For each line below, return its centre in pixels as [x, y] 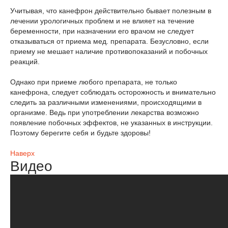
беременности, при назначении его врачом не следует [102, 31]
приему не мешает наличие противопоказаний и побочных [109, 51]
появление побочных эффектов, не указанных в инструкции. [111, 123]
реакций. [25, 62]
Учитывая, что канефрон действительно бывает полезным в [111, 11]
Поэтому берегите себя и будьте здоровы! [80, 133]
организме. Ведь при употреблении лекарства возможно [105, 112]
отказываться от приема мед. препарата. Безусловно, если [109, 41]
